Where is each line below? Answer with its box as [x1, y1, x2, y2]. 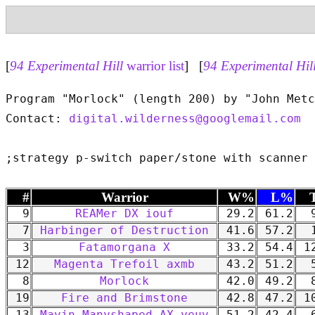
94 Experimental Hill [10, 58, 123, 73]
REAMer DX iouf [75, 207, 174, 221]
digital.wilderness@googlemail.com [69, 112, 301, 126]
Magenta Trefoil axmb [54, 258, 195, 271]
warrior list [123, 58, 184, 73]
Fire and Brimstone [61, 292, 188, 305]
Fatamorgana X [79, 241, 170, 255]
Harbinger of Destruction [40, 224, 209, 238]
